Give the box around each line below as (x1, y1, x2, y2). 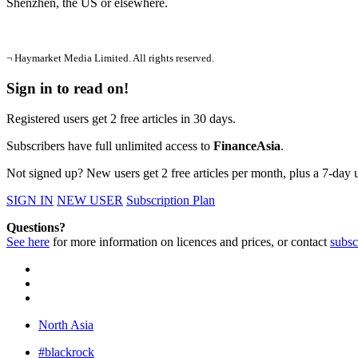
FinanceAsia (213, 139, 280, 153)
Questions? (6, 221, 66, 235)
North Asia (38, 318, 93, 332)
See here (6, 235, 50, 249)
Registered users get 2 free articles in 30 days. (6, 112, 236, 126)
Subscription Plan (126, 193, 215, 208)
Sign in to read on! (6, 79, 129, 97)
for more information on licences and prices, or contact (50, 235, 330, 249)
